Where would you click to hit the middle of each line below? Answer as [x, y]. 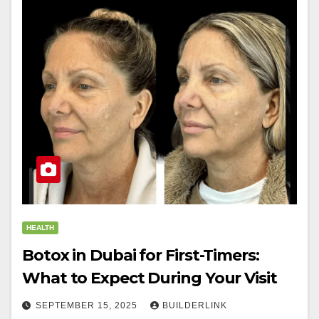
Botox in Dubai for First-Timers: [141, 255]
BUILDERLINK [195, 305]
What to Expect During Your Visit [150, 278]
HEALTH [40, 228]
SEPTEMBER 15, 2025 [88, 305]
